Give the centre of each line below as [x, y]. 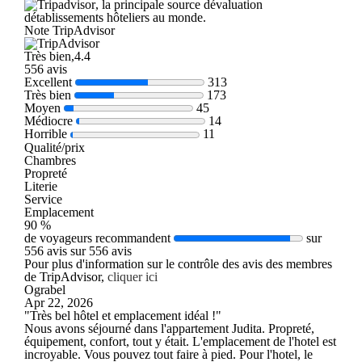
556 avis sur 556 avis [78, 250]
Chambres [50, 160]
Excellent [48, 82]
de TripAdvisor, [66, 276]
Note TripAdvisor [69, 30]
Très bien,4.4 [57, 56]
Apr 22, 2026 [59, 302]
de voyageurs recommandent [97, 238]
